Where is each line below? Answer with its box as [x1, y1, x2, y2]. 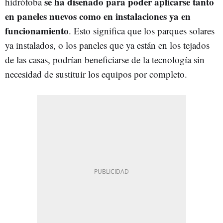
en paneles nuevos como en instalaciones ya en [5, 9, 191, 23]
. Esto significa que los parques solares [69, 24, 215, 37]
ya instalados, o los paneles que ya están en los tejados [5, 38, 210, 51]
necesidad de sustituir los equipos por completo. [5, 67, 187, 80]
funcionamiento [5, 23, 69, 37]
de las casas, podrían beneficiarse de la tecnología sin [5, 53, 205, 66]
